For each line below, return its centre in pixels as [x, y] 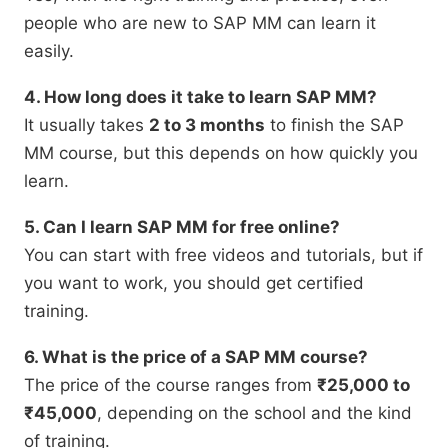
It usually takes [86, 125]
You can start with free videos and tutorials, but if [223, 255]
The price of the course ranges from [170, 385]
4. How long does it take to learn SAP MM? [200, 97]
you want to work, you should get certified [194, 283]
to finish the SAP [334, 125]
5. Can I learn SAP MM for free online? [182, 227]
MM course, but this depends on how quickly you [221, 153]
